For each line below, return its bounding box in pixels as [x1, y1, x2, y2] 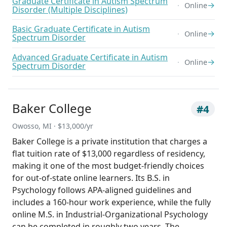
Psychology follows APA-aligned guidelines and [12, 184, 192, 196]
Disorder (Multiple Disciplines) [12, 4, 128, 15]
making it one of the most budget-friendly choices [12, 160, 204, 171]
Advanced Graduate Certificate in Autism [12, 52, 168, 63]
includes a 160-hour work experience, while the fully [12, 196, 211, 208]
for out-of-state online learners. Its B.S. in [12, 172, 170, 183]
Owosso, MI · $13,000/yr [12, 121, 93, 131]
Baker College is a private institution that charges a [12, 135, 207, 147]
